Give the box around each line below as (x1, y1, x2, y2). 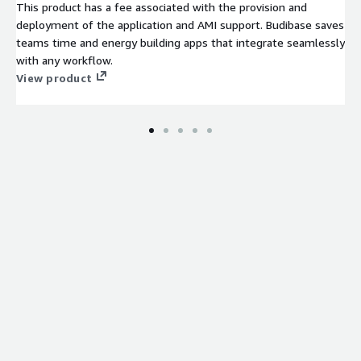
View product (16, 70, 92, 85)
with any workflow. (16, 52, 113, 67)
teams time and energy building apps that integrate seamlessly (16, 35, 345, 49)
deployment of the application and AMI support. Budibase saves (16, 17, 344, 31)
